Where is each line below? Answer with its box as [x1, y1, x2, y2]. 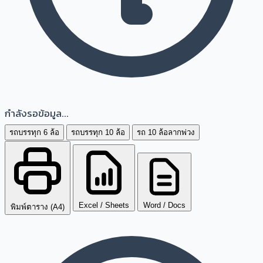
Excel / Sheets [79, 200, 129, 210]
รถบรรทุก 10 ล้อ [71, 127, 125, 137]
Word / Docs [143, 200, 186, 210]
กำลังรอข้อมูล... [5, 105, 69, 121]
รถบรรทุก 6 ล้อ [9, 127, 59, 137]
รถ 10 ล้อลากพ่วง [137, 127, 195, 137]
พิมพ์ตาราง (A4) [11, 202, 65, 211]
